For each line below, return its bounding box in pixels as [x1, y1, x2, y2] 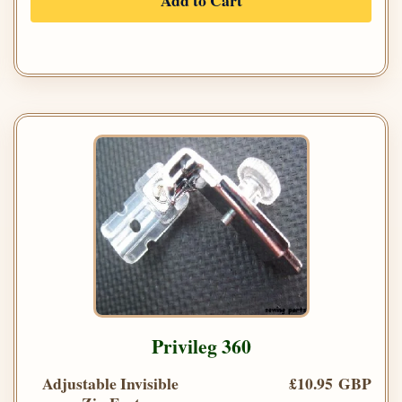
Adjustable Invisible [42, 371, 179, 395]
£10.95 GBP [289, 371, 371, 395]
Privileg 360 [151, 331, 251, 360]
